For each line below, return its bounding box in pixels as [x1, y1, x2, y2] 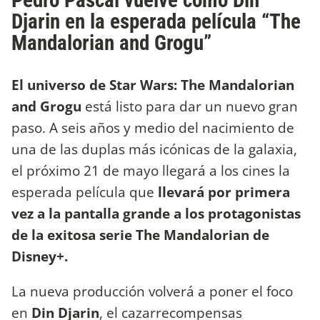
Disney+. [11, 246, 71, 266]
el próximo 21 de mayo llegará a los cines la [11, 161, 290, 181]
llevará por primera [158, 182, 290, 202]
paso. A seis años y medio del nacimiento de [11, 118, 294, 138]
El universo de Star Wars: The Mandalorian [11, 75, 294, 95]
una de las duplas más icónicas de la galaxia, [11, 139, 297, 159]
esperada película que [11, 182, 158, 202]
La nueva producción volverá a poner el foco [11, 281, 293, 301]
